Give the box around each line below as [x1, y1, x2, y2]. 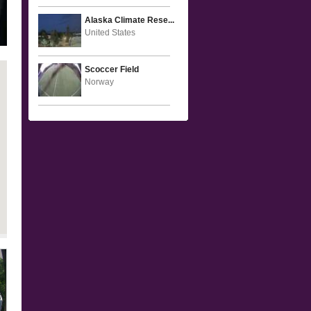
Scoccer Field [85, 65, 139, 74]
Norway [85, 77, 114, 87]
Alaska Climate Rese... [85, 15, 174, 25]
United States [85, 28, 135, 37]
